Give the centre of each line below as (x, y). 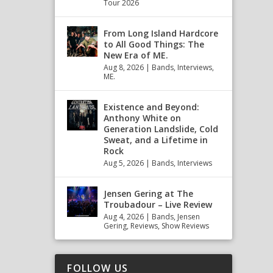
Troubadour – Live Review (158, 205)
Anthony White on (143, 118)
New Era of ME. (136, 55)
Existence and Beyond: (152, 107)
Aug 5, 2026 (124, 163)
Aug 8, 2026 (124, 68)
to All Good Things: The (154, 44)
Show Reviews (186, 226)
